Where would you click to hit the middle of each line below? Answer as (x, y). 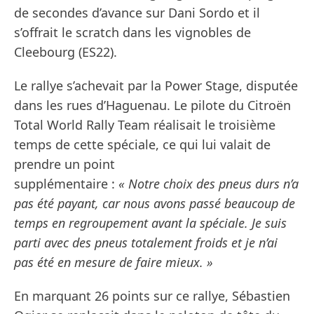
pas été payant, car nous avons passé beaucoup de (155, 204)
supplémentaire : (66, 184)
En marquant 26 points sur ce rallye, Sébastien (152, 296)
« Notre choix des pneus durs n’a (209, 184)
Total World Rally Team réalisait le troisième (145, 125)
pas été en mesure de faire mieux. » (114, 262)
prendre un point (64, 164)
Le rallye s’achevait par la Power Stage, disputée (156, 86)
